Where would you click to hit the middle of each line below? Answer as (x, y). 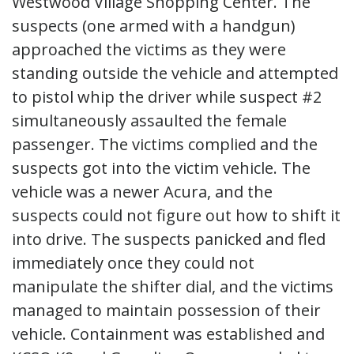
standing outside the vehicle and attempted (175, 73)
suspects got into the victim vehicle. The (161, 168)
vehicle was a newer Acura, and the (142, 191)
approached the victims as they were (149, 49)
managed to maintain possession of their (166, 310)
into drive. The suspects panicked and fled (169, 239)
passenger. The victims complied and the (165, 144)
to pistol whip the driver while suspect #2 (167, 96)
